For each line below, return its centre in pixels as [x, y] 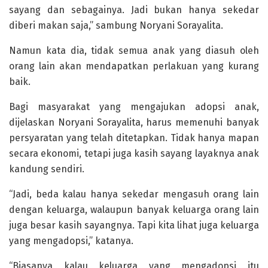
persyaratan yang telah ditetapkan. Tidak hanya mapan [134, 138]
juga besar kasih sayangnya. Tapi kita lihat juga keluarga [134, 225]
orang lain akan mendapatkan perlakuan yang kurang [134, 66]
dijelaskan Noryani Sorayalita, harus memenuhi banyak [134, 122]
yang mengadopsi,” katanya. [71, 240]
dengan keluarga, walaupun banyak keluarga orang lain [134, 209]
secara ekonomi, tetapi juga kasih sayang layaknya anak [134, 153]
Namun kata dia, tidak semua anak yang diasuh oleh [134, 50]
